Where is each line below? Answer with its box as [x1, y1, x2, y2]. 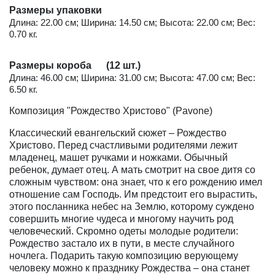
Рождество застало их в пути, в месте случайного [9, 238, 234, 249]
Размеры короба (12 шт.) [9, 60, 141, 71]
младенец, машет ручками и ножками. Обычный [9, 152, 228, 163]
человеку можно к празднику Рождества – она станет [9, 263, 250, 274]
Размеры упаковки [9, 5, 102, 16]
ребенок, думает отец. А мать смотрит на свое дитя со [9, 165, 255, 176]
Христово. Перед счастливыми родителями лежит [9, 140, 238, 151]
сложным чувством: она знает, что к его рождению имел [9, 177, 262, 188]
